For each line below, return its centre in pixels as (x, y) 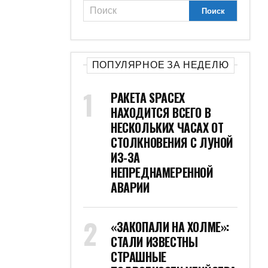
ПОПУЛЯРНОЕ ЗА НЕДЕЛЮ (160, 65)
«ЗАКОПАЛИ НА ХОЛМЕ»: (170, 227)
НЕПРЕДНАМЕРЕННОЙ (162, 172)
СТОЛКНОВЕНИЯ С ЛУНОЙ (172, 142)
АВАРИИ (130, 187)
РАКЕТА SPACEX (148, 98)
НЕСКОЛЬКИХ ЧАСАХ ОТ (167, 127)
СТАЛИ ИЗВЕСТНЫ (154, 242)
